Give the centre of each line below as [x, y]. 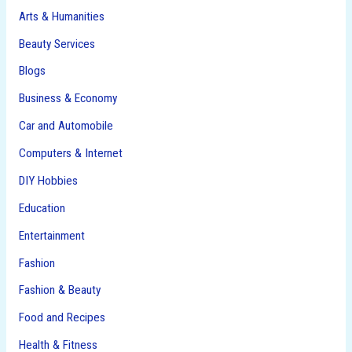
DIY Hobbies [48, 180]
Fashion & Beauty [59, 290]
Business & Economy [68, 99]
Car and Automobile [66, 126]
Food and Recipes [62, 318]
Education [42, 208]
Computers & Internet [70, 154]
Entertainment [51, 235]
